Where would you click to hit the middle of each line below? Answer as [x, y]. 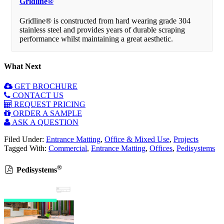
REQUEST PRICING [49, 104]
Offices [161, 148]
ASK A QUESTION [44, 122]
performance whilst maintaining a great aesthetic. [96, 39]
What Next [22, 66]
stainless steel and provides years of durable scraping [102, 30]
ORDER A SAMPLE [46, 113]
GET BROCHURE [45, 86]
